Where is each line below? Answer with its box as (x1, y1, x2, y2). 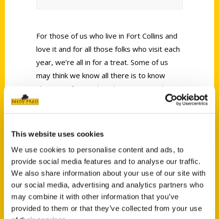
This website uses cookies (11, 130, 104, 138)
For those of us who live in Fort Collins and (36, 31, 177, 41)
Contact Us (36, 199, 74, 211)
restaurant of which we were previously (36, 110, 170, 120)
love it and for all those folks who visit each (36, 44, 180, 54)
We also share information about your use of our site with (11, 169, 206, 177)
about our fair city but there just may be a (36, 84, 176, 93)
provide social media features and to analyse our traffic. (11, 157, 201, 165)
